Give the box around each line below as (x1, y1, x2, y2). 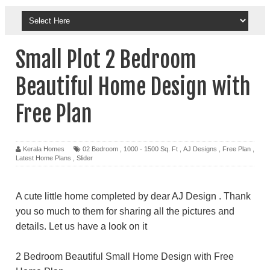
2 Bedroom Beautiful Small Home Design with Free (16, 251, 234, 262)
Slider (77, 154, 93, 162)
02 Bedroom (83, 145, 118, 152)
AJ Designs (183, 145, 217, 152)
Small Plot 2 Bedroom (16, 46, 196, 74)
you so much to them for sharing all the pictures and (16, 206, 234, 216)
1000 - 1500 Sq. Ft (124, 145, 178, 152)
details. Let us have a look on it (16, 221, 147, 231)
